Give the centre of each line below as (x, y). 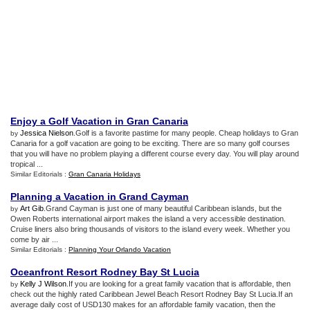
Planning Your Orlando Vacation (120, 249)
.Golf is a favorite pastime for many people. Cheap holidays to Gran (186, 133)
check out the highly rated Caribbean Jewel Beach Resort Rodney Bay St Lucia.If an (152, 294)
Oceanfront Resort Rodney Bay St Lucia (105, 272)
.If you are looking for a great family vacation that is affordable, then (179, 284)
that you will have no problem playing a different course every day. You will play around (155, 154)
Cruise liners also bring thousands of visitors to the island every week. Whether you (150, 229)
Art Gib (32, 208)
